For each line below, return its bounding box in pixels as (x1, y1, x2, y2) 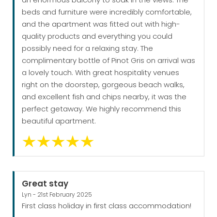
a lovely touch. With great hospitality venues (22, 67, 180, 78)
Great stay (22, 178, 69, 190)
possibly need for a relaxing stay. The (22, 43, 154, 54)
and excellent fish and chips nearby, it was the (22, 92, 187, 102)
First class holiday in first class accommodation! (22, 201, 192, 211)
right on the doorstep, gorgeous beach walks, (22, 79, 185, 90)
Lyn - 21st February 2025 (22, 190, 93, 199)
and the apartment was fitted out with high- (22, 19, 181, 30)
